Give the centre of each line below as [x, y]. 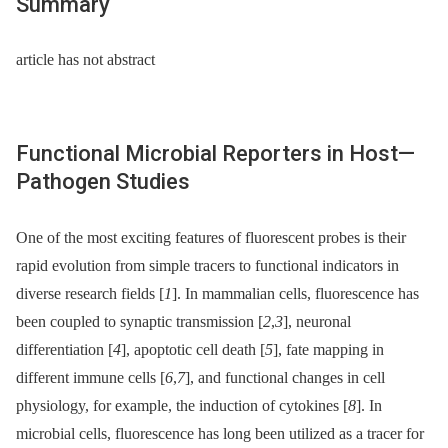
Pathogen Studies [103, 182]
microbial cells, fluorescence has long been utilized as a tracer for [220, 433]
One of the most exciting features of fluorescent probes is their [211, 237]
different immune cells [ [90, 377]
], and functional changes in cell [285, 377]
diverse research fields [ [90, 293]
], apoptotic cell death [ [193, 349]
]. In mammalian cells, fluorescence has [295, 293]
